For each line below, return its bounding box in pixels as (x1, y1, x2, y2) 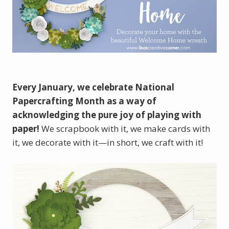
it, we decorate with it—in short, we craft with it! (12, 136, 203, 148)
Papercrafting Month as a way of (12, 95, 156, 107)
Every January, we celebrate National (12, 81, 174, 93)
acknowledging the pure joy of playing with (12, 108, 201, 121)
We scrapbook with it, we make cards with (41, 122, 210, 134)
